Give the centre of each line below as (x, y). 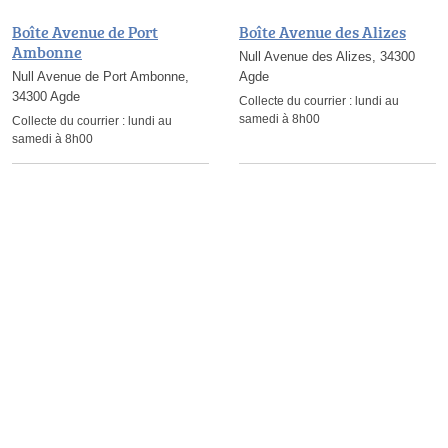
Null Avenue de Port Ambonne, (100, 77)
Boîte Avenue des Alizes (322, 32)
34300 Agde (46, 97)
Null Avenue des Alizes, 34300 (327, 57)
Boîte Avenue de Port (85, 32)
